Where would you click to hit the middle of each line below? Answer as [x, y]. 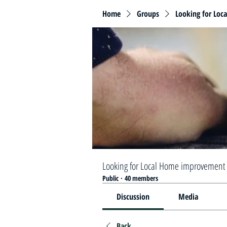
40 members [141, 178]
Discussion [133, 197]
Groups [148, 14]
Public [110, 178]
